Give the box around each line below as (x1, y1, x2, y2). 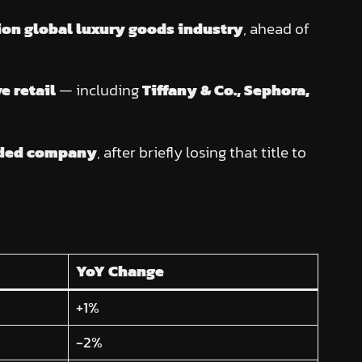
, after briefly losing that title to (96, 140, 306, 164)
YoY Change (76, 259, 165, 284)
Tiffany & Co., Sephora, (141, 78, 309, 103)
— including (55, 78, 142, 103)
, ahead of (242, 16, 309, 40)
